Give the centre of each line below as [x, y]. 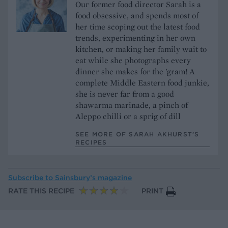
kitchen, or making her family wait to [141, 49]
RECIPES [91, 142]
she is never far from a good [125, 94]
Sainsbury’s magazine [93, 177]
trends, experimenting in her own [135, 38]
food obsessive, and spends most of [137, 15]
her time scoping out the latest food [138, 26]
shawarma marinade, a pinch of [132, 105]
